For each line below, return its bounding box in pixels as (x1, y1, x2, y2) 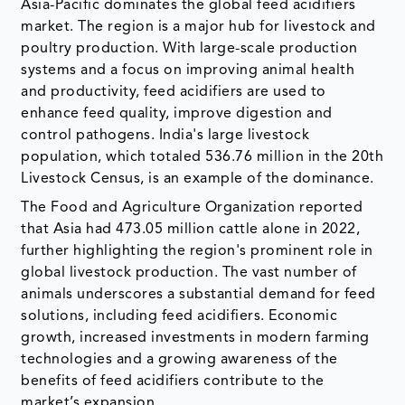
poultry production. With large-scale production (21, 42, 358, 57)
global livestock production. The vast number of (21, 266, 357, 281)
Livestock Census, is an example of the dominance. (21, 172, 374, 187)
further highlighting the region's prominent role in (21, 244, 373, 259)
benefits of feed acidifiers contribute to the (21, 374, 325, 390)
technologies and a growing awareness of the (21, 353, 338, 368)
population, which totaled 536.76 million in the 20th (21, 150, 384, 165)
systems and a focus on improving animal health (21, 63, 355, 79)
